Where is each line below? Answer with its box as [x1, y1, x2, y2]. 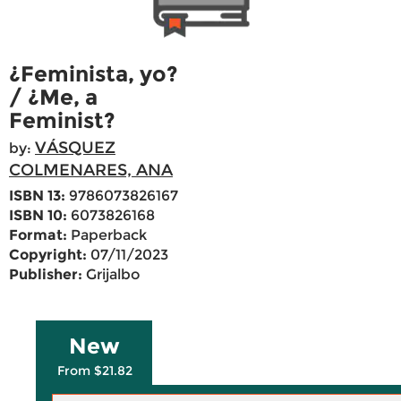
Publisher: [9, 266, 82, 284]
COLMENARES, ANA [9, 160, 173, 181]
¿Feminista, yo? [9, 61, 178, 88]
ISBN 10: [9, 207, 67, 225]
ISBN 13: [9, 187, 65, 205]
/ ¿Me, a [9, 84, 98, 111]
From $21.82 [56, 363, 132, 380]
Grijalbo [82, 266, 140, 284]
